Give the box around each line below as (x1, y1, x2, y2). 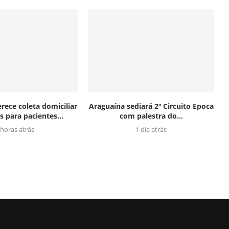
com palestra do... (119, 111, 183, 121)
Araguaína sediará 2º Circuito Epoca (88, 101, 214, 111)
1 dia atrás (135, 125, 167, 134)
